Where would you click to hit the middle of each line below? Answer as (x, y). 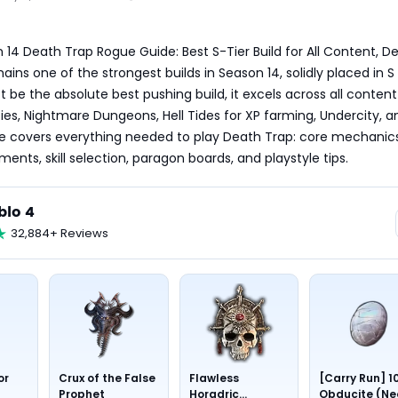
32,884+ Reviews (60, 233)
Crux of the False (107, 378)
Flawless (214, 378)
